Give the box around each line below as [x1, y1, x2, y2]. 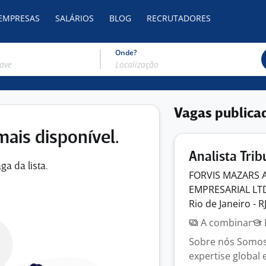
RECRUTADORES [147, 12, 211, 24]
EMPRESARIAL [189, 183, 252, 196]
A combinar [198, 216, 252, 229]
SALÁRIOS [55, 12, 94, 24]
